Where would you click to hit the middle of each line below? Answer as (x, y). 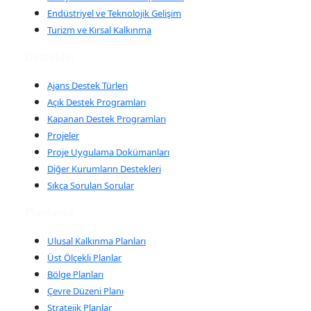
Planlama (49, 213)
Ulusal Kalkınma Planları (96, 241)
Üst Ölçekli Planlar (84, 258)
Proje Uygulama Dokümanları (108, 152)
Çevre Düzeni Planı (85, 291)
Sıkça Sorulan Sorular (91, 186)
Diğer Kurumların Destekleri (104, 169)
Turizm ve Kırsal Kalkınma (99, 30)
